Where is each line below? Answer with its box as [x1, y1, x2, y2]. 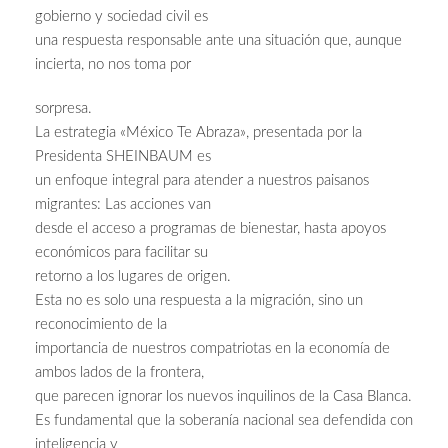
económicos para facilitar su [35, 245, 208, 261]
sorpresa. [35, 101, 92, 117]
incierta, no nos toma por [35, 57, 191, 73]
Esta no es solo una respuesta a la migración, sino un [35, 293, 363, 309]
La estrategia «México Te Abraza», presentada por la [35, 125, 362, 141]
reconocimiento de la [35, 317, 167, 333]
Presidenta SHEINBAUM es [35, 149, 211, 165]
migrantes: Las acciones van [35, 197, 211, 213]
